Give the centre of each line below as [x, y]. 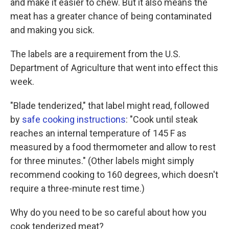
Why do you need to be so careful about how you [108, 212]
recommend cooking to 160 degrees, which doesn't [114, 174]
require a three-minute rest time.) [77, 188]
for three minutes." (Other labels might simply [102, 161]
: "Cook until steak [162, 119]
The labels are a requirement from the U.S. [95, 54]
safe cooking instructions [74, 119]
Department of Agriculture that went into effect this [114, 67]
